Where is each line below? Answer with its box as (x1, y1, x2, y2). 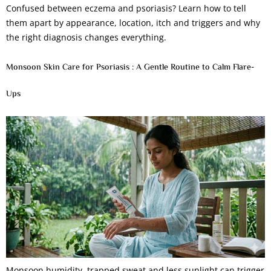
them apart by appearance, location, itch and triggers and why (6, 16, 260, 28)
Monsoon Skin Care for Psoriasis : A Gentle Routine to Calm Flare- (6, 61, 254, 75)
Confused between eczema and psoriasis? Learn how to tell (6, 2, 246, 14)
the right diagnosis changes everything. (6, 31, 166, 43)
